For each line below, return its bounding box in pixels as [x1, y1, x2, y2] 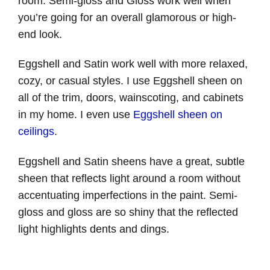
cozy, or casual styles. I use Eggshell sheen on [18, 75, 242, 87]
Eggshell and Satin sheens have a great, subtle [18, 155, 245, 168]
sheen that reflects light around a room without [18, 172, 240, 185]
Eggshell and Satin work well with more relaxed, [18, 58, 248, 71]
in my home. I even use [18, 108, 133, 121]
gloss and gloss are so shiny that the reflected [18, 206, 238, 219]
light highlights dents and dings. [18, 223, 169, 236]
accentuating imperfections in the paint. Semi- [18, 189, 237, 202]
